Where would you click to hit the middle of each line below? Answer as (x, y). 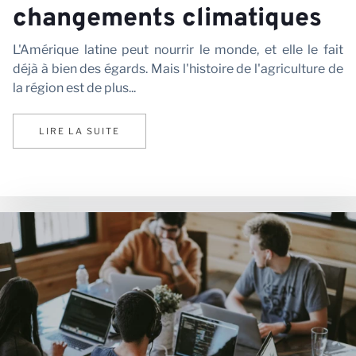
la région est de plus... (74, 87)
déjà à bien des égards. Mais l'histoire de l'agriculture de (178, 68)
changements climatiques (167, 19)
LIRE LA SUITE (79, 131)
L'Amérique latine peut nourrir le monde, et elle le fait (178, 49)
